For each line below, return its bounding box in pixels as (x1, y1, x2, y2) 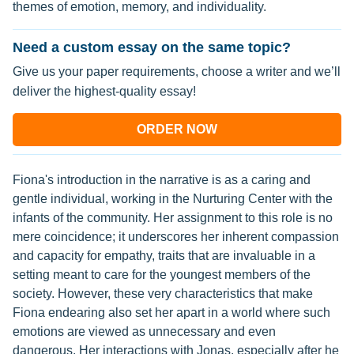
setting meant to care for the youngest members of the (13, 268, 311, 281)
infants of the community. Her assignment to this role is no (13, 211, 333, 224)
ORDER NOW (137, 122, 217, 136)
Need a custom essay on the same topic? (13, 40, 291, 55)
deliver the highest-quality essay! (13, 85, 196, 98)
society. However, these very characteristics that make (13, 287, 313, 300)
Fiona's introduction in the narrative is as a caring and (13, 173, 311, 186)
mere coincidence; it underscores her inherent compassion (13, 230, 339, 243)
